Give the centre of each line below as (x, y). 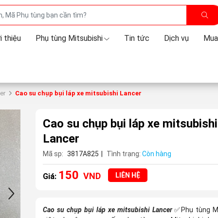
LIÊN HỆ (127, 175)
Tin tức (136, 38)
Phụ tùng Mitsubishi (69, 38)
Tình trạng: (123, 154)
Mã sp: (53, 154)
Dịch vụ (176, 38)
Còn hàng (156, 154)
